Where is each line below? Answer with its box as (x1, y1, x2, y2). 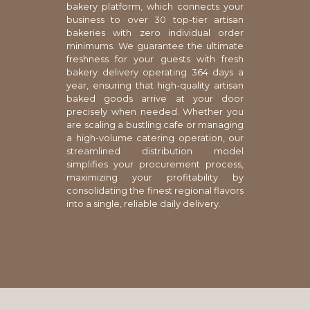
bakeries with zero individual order (66, 27, 244, 38)
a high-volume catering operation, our (66, 132, 244, 143)
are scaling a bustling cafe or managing (66, 119, 244, 130)
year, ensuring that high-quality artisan (66, 80, 244, 91)
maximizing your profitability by (66, 172, 244, 183)
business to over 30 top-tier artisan (66, 14, 244, 25)
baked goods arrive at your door (66, 93, 244, 104)
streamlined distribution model (66, 145, 244, 156)
